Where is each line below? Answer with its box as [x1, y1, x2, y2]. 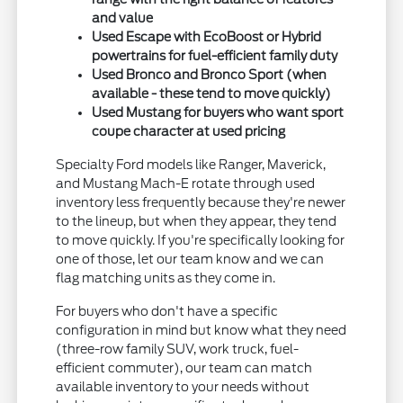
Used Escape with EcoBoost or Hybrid [92, 29, 322, 44]
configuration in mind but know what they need [56, 322, 347, 337]
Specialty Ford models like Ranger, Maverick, [56, 157, 327, 172]
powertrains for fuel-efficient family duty [92, 48, 338, 63]
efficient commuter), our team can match [56, 360, 313, 375]
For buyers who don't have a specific [56, 303, 279, 318]
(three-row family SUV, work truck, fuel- [56, 341, 300, 356]
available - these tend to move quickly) [92, 85, 332, 101]
